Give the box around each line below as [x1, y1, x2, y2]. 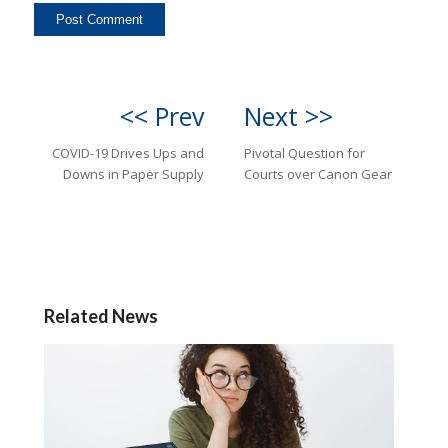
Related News [43, 304, 158, 327]
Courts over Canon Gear [244, 164, 392, 183]
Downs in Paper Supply [63, 164, 204, 183]
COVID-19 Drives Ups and [52, 143, 204, 162]
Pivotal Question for [244, 143, 365, 162]
